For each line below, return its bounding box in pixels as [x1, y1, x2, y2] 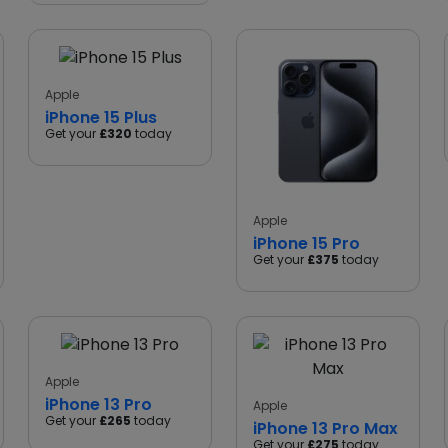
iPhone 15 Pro [253, 232, 360, 255]
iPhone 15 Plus [45, 106, 157, 129]
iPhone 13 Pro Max [253, 417, 398, 440]
